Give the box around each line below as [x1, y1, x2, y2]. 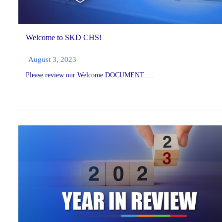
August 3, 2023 [28, 55, 76, 64]
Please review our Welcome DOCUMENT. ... [26, 71, 154, 79]
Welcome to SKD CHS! [26, 33, 102, 42]
